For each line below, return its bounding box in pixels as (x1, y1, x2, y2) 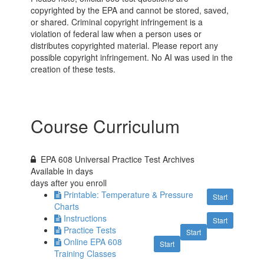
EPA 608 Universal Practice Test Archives (41, 153, 195, 165)
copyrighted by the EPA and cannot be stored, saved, (31, 4, 229, 16)
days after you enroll (31, 177, 107, 189)
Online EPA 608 (64, 236, 123, 247)
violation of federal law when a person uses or (31, 28, 202, 39)
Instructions (64, 212, 107, 224)
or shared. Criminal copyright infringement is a (31, 16, 203, 28)
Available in (31, 165, 76, 177)
